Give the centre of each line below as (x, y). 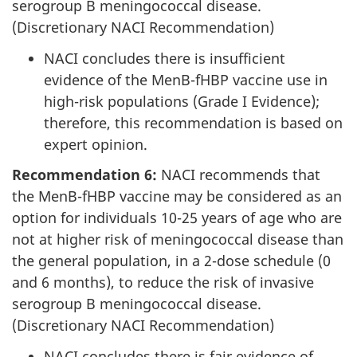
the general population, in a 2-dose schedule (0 (171, 261)
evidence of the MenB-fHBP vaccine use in (186, 79)
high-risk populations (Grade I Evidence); (182, 101)
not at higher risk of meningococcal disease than (178, 239)
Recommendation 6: (84, 175)
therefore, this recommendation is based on (193, 122)
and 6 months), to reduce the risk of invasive (163, 282)
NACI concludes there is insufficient (165, 58)
